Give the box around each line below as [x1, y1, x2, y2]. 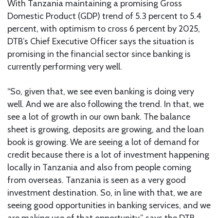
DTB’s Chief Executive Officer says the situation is [7, 36, 194, 47]
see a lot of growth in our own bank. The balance [7, 111, 190, 123]
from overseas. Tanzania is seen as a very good [7, 175, 186, 186]
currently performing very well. [7, 61, 122, 73]
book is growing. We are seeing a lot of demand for [7, 137, 200, 148]
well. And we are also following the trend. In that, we [7, 99, 204, 110]
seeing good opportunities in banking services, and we [7, 200, 211, 211]
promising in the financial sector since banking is [7, 49, 191, 60]
